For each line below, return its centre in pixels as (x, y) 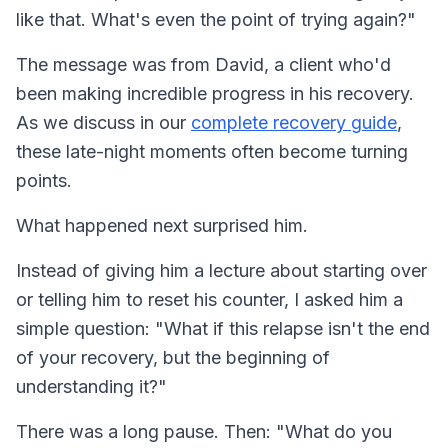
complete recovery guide (294, 122)
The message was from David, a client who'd (203, 64)
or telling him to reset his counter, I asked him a (209, 299)
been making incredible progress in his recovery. (215, 93)
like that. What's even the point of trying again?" (216, 19)
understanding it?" (91, 386)
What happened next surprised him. (162, 225)
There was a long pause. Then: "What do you (204, 431)
